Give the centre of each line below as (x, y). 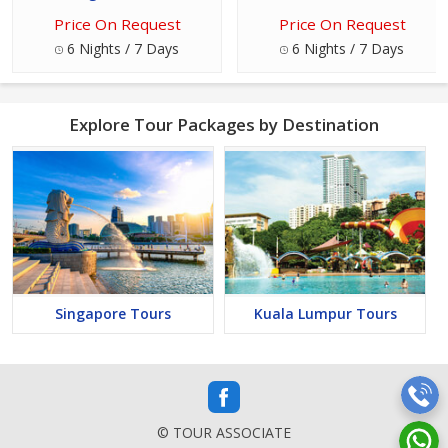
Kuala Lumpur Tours (325, 314)
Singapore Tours (113, 314)
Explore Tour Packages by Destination (224, 125)
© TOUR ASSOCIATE (224, 433)
